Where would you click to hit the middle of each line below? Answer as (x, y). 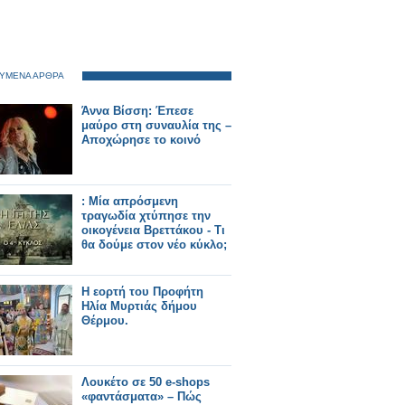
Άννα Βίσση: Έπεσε (137, 111)
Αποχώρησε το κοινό (141, 140)
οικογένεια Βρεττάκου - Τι (153, 230)
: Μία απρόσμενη (130, 201)
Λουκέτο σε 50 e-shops (146, 382)
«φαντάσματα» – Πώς (141, 396)
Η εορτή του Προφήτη (142, 292)
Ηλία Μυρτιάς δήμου (139, 306)
